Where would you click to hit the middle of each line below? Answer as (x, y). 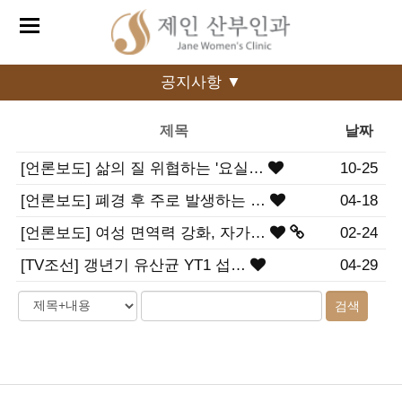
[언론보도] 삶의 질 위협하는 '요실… (144, 169)
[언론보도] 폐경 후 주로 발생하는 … (145, 201)
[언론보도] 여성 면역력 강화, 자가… (145, 233)
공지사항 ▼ (201, 83)
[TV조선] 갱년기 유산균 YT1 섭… (135, 266)
